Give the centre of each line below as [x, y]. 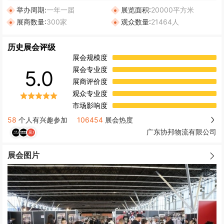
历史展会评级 [31, 47]
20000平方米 [172, 9]
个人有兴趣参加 [42, 119]
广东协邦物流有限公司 [181, 132]
